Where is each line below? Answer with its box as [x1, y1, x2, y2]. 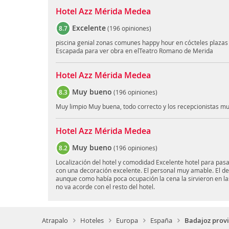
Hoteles [80, 215, 104, 225]
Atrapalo [42, 215, 68, 225]
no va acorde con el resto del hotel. [55, 182, 155, 191]
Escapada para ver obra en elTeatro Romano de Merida [55, 47, 213, 55]
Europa [116, 215, 138, 225]
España [150, 215, 172, 225]
